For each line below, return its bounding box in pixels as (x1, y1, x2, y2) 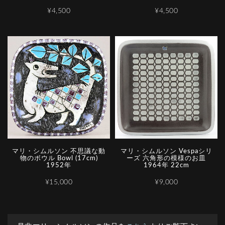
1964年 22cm (143, 162, 189, 169)
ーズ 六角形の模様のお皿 (127, 155, 206, 162)
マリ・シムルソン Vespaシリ (120, 148, 212, 155)
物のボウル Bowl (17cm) (20, 155, 98, 162)
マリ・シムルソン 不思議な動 (12, 148, 105, 155)
